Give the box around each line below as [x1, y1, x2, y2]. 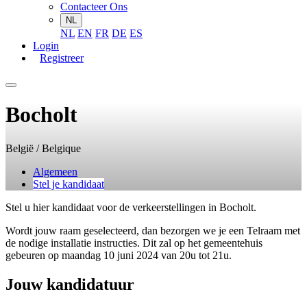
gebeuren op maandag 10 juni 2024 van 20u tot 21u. [5, 249, 232, 261]
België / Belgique [5, 142, 81, 154]
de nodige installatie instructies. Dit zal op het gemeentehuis [5, 236, 262, 249]
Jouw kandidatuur [5, 275, 134, 293]
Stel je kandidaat [33, 177, 104, 190]
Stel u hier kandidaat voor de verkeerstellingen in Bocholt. [5, 201, 256, 213]
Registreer [40, 52, 84, 64]
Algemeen [33, 165, 77, 177]
